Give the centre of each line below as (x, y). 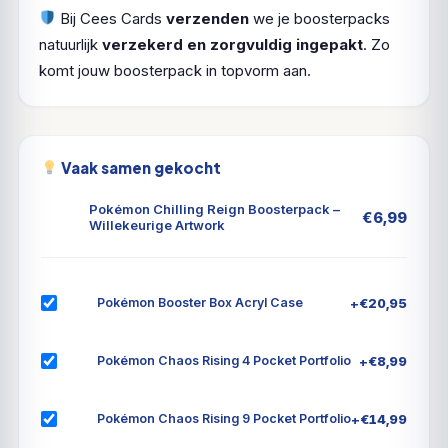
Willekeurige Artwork (157, 224)
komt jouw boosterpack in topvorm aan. (175, 70)
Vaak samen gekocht (140, 167)
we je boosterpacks (320, 18)
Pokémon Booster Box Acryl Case (200, 303)
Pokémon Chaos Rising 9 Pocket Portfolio (224, 419)
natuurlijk (70, 44)
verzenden (208, 18)
